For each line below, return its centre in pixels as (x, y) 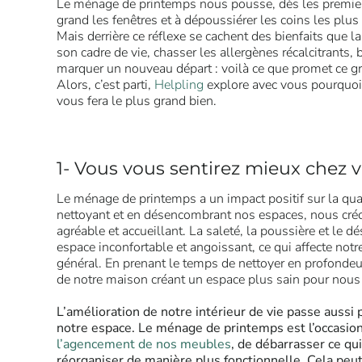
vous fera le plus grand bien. (137, 101)
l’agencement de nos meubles (144, 344)
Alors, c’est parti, (105, 85)
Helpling (179, 85)
